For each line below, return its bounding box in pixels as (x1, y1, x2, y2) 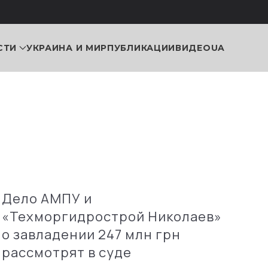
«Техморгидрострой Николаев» (1, 208, 222, 226)
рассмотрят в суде (1, 243, 132, 261)
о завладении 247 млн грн (1, 226, 181, 243)
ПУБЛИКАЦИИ (107, 42, 176, 53)
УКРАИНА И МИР (26, 42, 108, 53)
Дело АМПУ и (1, 190, 92, 208)
